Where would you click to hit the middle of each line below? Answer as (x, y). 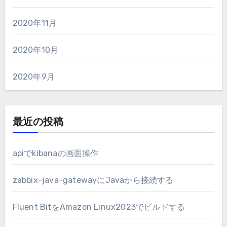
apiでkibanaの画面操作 (55, 153)
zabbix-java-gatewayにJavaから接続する (93, 180)
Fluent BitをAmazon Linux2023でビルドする (99, 207)
